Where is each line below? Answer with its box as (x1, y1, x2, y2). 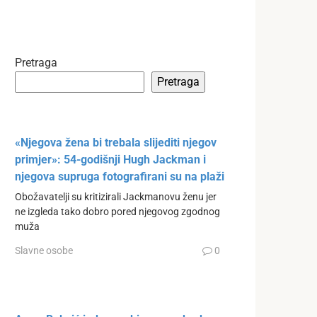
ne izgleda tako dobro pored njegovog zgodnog (15, 206, 220, 218)
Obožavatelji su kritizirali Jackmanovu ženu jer (15, 191, 217, 203)
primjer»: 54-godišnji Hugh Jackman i (15, 153, 206, 166)
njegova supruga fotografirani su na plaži (15, 170, 224, 183)
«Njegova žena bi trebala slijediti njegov (15, 136, 217, 149)
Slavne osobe (15, 244, 73, 256)
